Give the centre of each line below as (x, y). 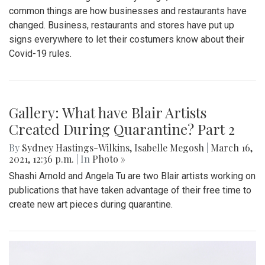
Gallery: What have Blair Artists (108, 112)
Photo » (109, 159)
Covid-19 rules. (40, 53)
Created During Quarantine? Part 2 (122, 129)
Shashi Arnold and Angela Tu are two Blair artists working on (132, 176)
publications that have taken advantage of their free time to (130, 190)
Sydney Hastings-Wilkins (76, 147)
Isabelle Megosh (169, 147)
